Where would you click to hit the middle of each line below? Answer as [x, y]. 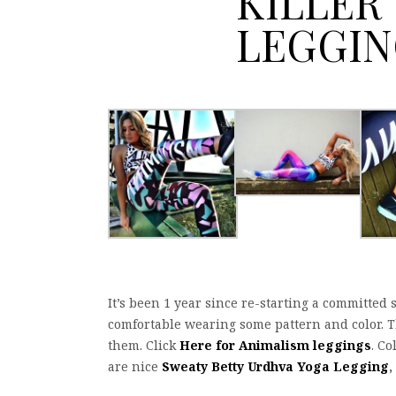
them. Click [144, 346]
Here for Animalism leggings [275, 346]
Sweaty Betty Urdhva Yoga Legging [275, 367]
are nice [135, 367]
